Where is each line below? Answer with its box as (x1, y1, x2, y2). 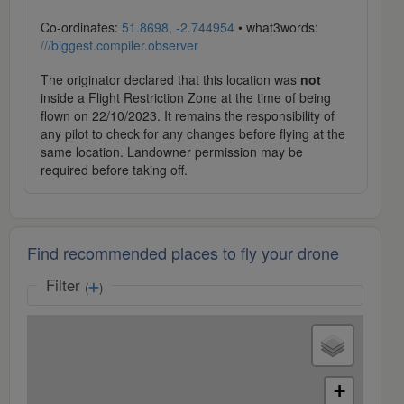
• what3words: (234, 18, 318, 37)
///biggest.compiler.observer (41, 36, 198, 55)
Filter (46, 274, 85, 297)
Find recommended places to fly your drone (27, 241, 339, 265)
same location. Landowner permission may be (41, 142, 303, 161)
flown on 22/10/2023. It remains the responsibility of (41, 106, 335, 125)
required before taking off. (41, 161, 188, 179)
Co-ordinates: (41, 18, 122, 37)
